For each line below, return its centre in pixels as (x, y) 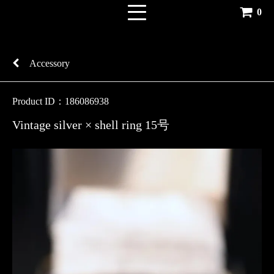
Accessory (50, 63)
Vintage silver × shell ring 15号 (91, 125)
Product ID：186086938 (61, 101)
